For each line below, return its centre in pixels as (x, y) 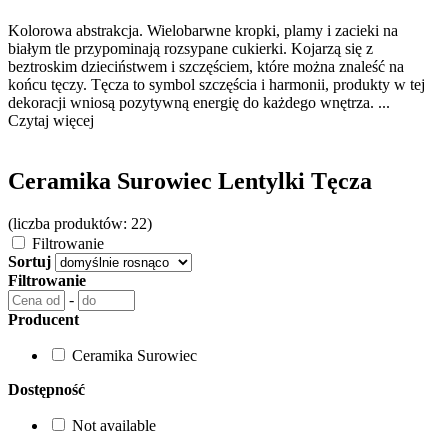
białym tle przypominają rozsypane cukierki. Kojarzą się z (190, 48)
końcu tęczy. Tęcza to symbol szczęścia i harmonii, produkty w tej (216, 84)
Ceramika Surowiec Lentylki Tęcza (190, 180)
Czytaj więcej (51, 120)
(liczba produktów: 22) (80, 223)
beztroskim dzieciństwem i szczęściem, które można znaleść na (206, 66)
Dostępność (46, 389)
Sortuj (29, 261)
